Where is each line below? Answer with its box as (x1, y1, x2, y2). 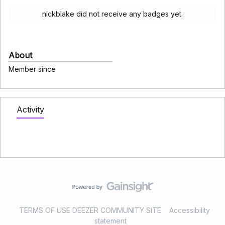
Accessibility (169, 206, 210, 214)
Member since (9, 65, 56, 73)
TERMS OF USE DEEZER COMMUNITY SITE (19, 206, 161, 214)
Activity (17, 104, 44, 115)
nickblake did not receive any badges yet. (42, 10, 183, 18)
